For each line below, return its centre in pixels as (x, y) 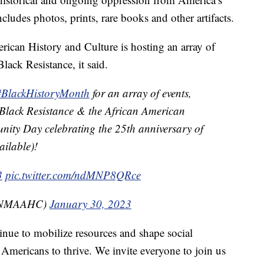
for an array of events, (141, 93)
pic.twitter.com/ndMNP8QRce (73, 175)
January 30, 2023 (90, 204)
